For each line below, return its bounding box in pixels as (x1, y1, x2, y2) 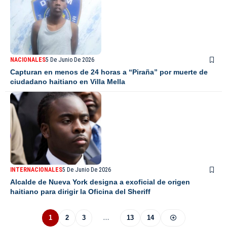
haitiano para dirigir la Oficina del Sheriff (10, 187, 150, 196)
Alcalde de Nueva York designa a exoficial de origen (10, 177, 190, 186)
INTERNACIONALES (10, 166, 62, 173)
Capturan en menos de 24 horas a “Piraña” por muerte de (10, 67, 208, 76)
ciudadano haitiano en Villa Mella (10, 77, 125, 86)
